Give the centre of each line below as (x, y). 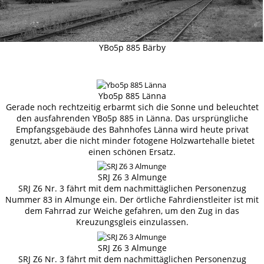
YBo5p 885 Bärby (132, 47)
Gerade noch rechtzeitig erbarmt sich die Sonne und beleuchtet (132, 107)
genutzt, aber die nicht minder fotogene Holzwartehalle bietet (132, 140)
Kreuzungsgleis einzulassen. (132, 222)
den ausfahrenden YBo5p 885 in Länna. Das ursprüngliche (132, 118)
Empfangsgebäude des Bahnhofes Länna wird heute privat (132, 129)
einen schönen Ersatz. (132, 151)
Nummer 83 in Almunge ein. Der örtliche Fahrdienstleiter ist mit (132, 200)
